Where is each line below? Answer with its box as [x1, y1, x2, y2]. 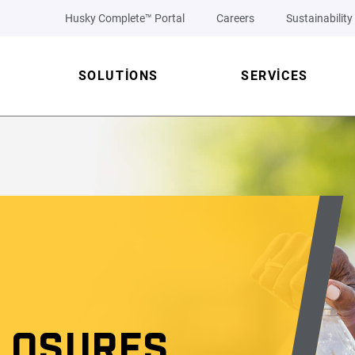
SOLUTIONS [78, 68, 158, 83]
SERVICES [240, 68, 308, 83]
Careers [216, 12, 254, 25]
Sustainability [286, 12, 353, 25]
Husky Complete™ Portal [65, 12, 185, 25]
